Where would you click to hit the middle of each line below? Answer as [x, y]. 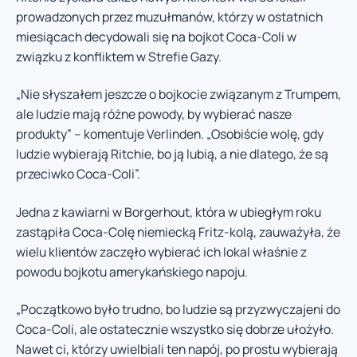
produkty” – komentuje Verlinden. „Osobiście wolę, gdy [170, 134]
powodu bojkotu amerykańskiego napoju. [132, 271]
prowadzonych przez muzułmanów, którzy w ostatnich [169, 16]
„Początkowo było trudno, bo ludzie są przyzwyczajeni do [178, 310]
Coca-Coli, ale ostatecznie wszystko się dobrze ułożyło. [175, 330]
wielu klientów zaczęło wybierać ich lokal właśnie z [161, 251]
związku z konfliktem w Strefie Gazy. [119, 56]
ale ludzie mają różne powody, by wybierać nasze [154, 114]
